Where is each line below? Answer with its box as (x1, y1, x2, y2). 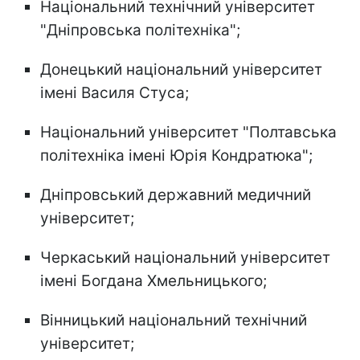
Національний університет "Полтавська (40, 123, 337, 142)
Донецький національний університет (40, 60, 322, 80)
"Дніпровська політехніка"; (40, 21, 240, 40)
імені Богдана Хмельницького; (40, 272, 267, 291)
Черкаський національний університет (40, 248, 330, 268)
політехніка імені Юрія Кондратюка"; (40, 146, 313, 166)
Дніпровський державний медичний (40, 186, 311, 205)
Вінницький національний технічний (40, 311, 307, 330)
